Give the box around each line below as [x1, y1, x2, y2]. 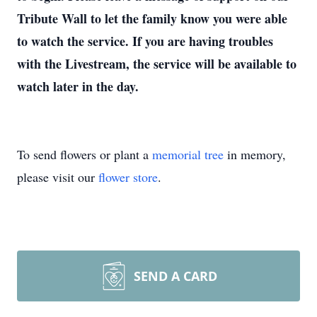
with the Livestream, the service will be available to [17, 54, 296, 73]
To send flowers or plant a [17, 146, 152, 163]
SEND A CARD [134, 267, 217, 284]
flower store [98, 168, 158, 185]
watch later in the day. [17, 77, 139, 96]
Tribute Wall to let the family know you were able [17, 9, 287, 28]
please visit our [17, 168, 98, 185]
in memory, [224, 146, 286, 163]
